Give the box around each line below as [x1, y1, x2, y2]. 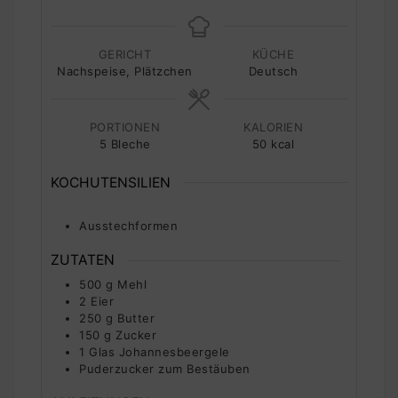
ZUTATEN [51, 251, 115, 269]
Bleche [110, 136, 151, 151]
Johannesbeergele [118, 345, 230, 359]
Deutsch [248, 63, 298, 78]
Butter [117, 311, 155, 325]
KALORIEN [243, 119, 303, 134]
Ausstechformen [79, 219, 178, 234]
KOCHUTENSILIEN [51, 173, 171, 191]
